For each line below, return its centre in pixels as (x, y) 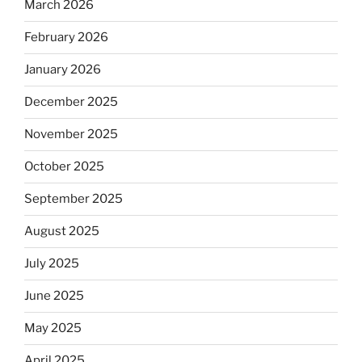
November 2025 (71, 135)
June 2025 (54, 296)
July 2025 (52, 264)
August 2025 (62, 232)
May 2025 (53, 328)
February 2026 (66, 38)
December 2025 (71, 102)
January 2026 (63, 70)
